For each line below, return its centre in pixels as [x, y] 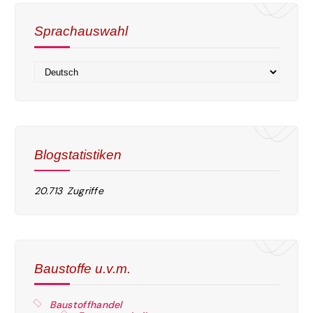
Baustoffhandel [86, 304]
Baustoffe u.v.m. [82, 268]
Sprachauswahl [81, 31]
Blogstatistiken [78, 154]
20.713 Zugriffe [68, 190]
